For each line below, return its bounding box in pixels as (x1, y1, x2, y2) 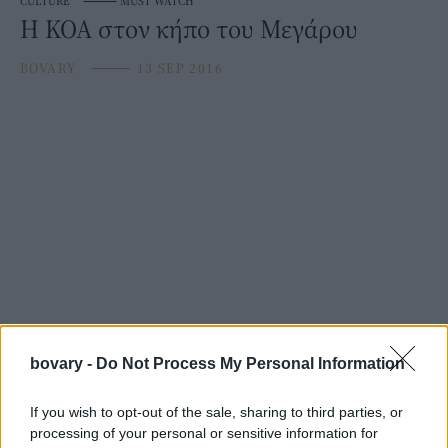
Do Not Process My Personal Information (96, 355, 405, 372)
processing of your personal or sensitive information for (30, 425, 378, 441)
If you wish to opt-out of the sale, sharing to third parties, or (30, 404, 403, 420)
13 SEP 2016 (132, 59, 224, 78)
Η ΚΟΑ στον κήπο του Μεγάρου (20, 12, 358, 46)
